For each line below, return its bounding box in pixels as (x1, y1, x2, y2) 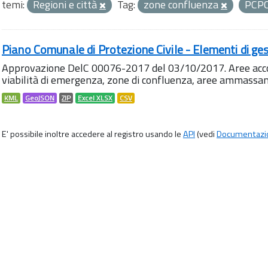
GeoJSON (25, 93, 54, 103)
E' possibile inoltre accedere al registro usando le (2, 127, 183, 141)
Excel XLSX (78, 93, 112, 103)
